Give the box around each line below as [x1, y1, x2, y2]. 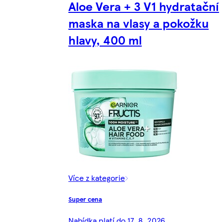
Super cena [68, 194, 102, 204]
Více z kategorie [68, 172, 125, 184]
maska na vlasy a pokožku [68, 14, 209, 32]
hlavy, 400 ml [68, 31, 142, 49]
